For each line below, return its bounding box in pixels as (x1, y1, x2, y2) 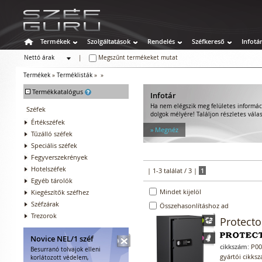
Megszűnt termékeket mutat (96, 54, 178, 62)
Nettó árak (24, 54, 54, 61)
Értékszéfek (31, 117, 65, 126)
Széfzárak (31, 199, 59, 208)
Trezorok (31, 211, 57, 220)
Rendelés (147, 36, 175, 46)
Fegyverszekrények (31, 152, 88, 161)
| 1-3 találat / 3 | (147, 166, 199, 175)
